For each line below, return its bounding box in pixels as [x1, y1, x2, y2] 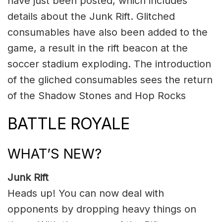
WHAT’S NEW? [7, 145, 102, 162]
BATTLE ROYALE [7, 114, 130, 134]
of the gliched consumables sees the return [7, 73, 213, 86]
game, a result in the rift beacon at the [7, 42, 188, 54]
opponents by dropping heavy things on [7, 203, 196, 216]
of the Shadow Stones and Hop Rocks [7, 89, 186, 102]
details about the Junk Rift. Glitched [7, 10, 175, 22]
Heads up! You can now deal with [7, 187, 164, 200]
